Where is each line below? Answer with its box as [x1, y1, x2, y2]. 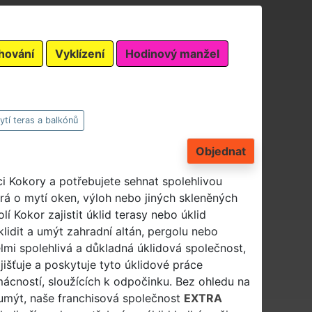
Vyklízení [55, 46, 104, 61]
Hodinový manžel [125, 46, 219, 61]
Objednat [196, 143, 246, 158]
